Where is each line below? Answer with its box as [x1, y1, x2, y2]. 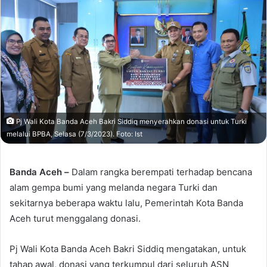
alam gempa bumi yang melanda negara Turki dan [10, 181, 218, 193]
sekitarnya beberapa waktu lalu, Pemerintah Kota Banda [10, 197, 243, 209]
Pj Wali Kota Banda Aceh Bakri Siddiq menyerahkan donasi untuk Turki [14, 117, 247, 126]
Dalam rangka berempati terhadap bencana [69, 166, 252, 178]
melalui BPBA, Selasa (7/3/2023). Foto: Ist [7, 129, 142, 138]
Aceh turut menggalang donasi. [10, 212, 141, 224]
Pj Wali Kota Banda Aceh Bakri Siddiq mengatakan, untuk [10, 243, 246, 254]
